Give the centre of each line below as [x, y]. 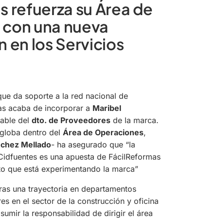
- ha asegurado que [88, 144]
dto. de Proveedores [71, 120]
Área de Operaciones [103, 132]
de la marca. [135, 120]
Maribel [107, 108]
